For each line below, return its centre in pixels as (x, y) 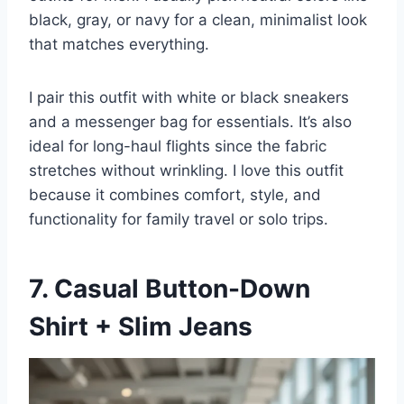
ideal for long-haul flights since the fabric (178, 147)
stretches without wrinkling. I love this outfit (186, 171)
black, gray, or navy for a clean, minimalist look (198, 20)
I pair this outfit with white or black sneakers (189, 98)
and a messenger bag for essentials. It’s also (190, 122)
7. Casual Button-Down (170, 289)
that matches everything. (119, 45)
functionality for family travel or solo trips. (179, 220)
